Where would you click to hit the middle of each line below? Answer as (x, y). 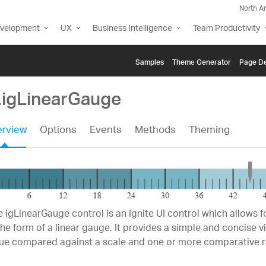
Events (105, 131)
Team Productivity (227, 29)
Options (58, 131)
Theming (209, 131)
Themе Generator (202, 61)
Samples (150, 61)
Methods (155, 131)
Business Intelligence (132, 29)
